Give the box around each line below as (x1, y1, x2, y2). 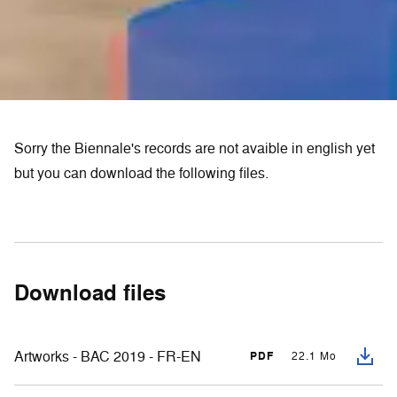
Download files (14, 277, 166, 307)
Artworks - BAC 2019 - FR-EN (14, 346, 201, 366)
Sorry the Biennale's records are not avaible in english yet (14, 138, 375, 158)
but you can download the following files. (14, 163, 269, 183)
